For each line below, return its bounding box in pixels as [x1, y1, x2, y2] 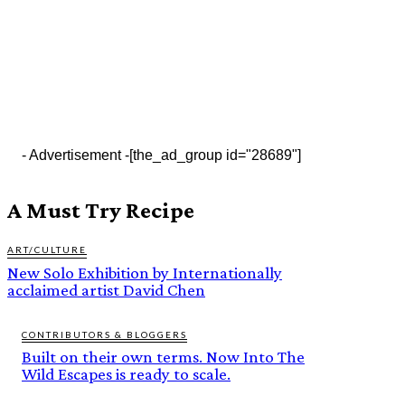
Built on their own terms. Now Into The [22, 346, 305, 366]
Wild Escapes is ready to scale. [22, 363, 231, 383]
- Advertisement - [21, 146, 129, 163]
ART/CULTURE [7, 243, 87, 255]
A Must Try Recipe [7, 196, 194, 223]
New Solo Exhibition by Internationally [7, 262, 282, 282]
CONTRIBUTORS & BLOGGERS [22, 328, 187, 340]
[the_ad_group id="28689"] [128, 146, 301, 163]
